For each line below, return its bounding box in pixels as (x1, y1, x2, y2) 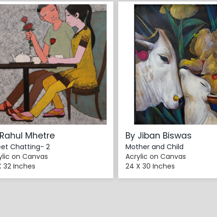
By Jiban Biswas (125, 130, 192, 142)
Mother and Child (125, 142, 184, 152)
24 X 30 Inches (125, 161, 175, 171)
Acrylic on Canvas (125, 152, 186, 162)
